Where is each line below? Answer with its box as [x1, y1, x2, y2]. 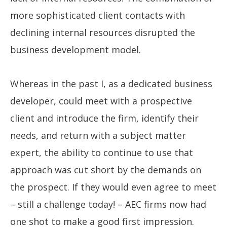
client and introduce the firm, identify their [10, 111, 199, 124]
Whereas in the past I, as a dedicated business [10, 77, 212, 90]
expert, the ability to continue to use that [10, 146, 193, 159]
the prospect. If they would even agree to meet [10, 180, 216, 193]
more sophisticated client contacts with [10, 9, 185, 22]
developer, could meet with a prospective [10, 94, 192, 107]
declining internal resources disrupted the [10, 26, 195, 39]
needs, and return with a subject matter [10, 129, 186, 141]
